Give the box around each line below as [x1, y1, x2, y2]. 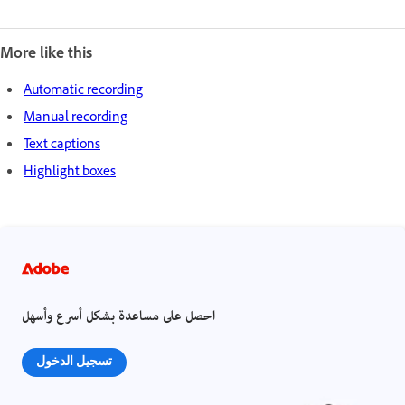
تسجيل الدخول [36, 353, 112, 369]
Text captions [24, 135, 100, 156]
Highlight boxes [24, 162, 116, 184]
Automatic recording [24, 80, 143, 102]
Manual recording [24, 108, 127, 129]
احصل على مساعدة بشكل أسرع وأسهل [22, 303, 215, 331]
